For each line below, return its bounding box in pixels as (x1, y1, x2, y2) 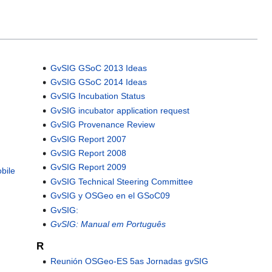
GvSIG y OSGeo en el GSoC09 (50, 191, 170, 201)
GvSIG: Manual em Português (50, 219, 166, 229)
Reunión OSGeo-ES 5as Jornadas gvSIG (50, 256, 208, 267)
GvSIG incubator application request (50, 105, 189, 115)
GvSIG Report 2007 (50, 134, 126, 144)
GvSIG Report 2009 (50, 162, 126, 172)
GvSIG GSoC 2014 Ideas (50, 77, 147, 87)
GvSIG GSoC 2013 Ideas (50, 63, 147, 73)
